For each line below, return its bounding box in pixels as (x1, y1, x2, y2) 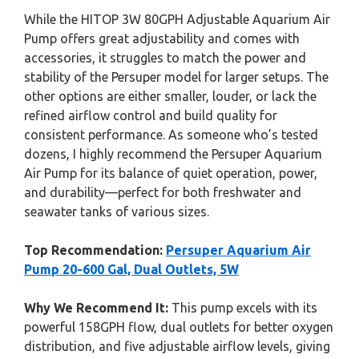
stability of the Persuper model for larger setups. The (24, 70, 329, 84)
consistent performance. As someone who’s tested (24, 127, 318, 142)
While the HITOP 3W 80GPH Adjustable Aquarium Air (24, 12, 330, 26)
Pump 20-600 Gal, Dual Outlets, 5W (24, 262, 239, 276)
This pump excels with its (168, 301, 317, 315)
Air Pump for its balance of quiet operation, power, (24, 166, 317, 180)
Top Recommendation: (24, 243, 163, 257)
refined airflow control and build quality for (24, 108, 277, 123)
